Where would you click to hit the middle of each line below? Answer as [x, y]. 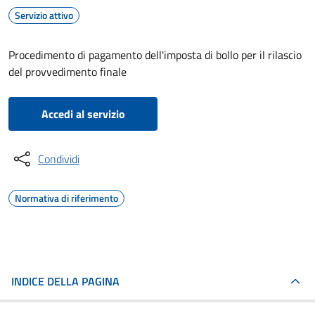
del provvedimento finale [67, 72]
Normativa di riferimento [66, 198]
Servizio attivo [44, 15]
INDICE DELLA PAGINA [65, 281]
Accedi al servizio [83, 114]
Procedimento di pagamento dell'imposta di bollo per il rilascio [155, 55]
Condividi [59, 159]
